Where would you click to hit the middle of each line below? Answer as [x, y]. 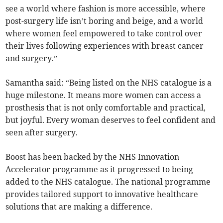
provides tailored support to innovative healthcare [102, 194]
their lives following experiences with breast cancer [105, 46]
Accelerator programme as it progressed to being [100, 169]
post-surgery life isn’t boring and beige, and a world [105, 21]
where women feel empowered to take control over [104, 34]
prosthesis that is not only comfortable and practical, [106, 108]
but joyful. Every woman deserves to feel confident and [111, 120]
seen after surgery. [42, 133]
